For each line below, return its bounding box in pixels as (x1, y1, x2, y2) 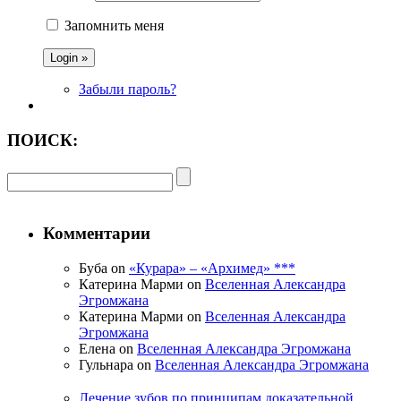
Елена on (79, 340, 137, 356)
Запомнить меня (64, 18, 164, 34)
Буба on (79, 260, 129, 276)
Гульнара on (79, 356, 155, 372)
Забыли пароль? (79, 81, 176, 98)
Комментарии (43, 224, 150, 243)
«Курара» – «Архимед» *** (129, 260, 295, 276)
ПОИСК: (7, 130, 78, 149)
